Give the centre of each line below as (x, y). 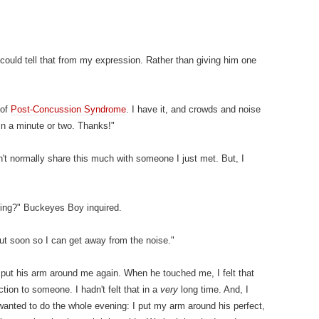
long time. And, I (213, 289)
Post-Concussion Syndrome (68, 109)
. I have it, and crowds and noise (193, 109)
